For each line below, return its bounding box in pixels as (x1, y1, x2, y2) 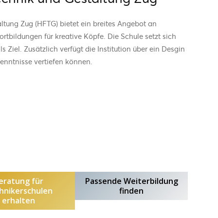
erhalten (2, 195, 35, 206)
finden (119, 185, 144, 196)
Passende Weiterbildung (85, 175, 178, 186)
